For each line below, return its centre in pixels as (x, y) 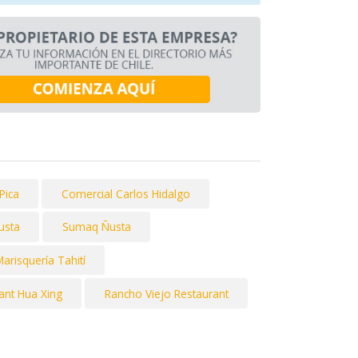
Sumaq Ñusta (96, 227)
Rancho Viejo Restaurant (166, 293)
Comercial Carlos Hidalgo (125, 193)
